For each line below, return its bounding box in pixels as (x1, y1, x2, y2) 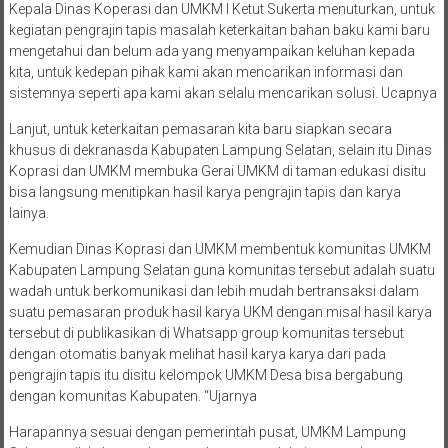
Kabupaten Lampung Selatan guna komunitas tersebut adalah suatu (8, 261, 435, 278)
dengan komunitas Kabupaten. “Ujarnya (8, 387, 257, 404)
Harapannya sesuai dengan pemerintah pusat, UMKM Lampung (8, 423, 406, 440)
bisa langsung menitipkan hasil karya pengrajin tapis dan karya (8, 183, 401, 200)
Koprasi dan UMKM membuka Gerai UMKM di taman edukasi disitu (8, 162, 426, 179)
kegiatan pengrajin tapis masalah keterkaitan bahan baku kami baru (8, 21, 430, 38)
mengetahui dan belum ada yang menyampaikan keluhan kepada (8, 42, 415, 59)
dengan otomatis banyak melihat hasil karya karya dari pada (8, 345, 386, 362)
